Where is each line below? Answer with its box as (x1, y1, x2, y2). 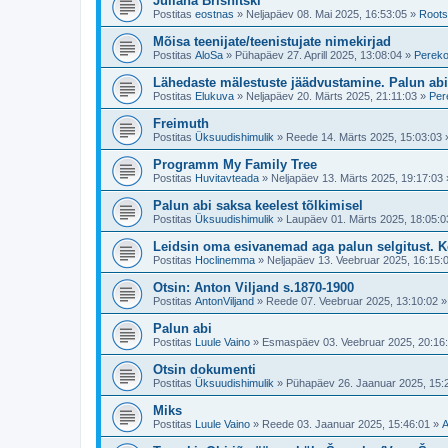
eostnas (195, 8, 234, 20)
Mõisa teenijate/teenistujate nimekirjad (153, 34, 391, 49)
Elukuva (195, 90, 234, 102)
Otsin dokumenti (153, 362, 256, 377)
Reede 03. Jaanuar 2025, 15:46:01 (262, 418, 430, 430)
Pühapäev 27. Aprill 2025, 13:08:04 (235, 49, 402, 61)
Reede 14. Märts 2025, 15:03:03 (286, 131, 442, 143)
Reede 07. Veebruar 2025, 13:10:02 (266, 295, 438, 307)
